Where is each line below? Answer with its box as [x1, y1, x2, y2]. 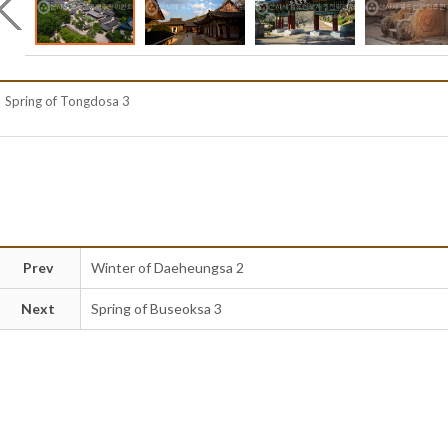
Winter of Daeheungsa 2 [90, 259, 244, 277]
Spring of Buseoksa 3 [90, 300, 222, 318]
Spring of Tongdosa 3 [5, 93, 131, 110]
